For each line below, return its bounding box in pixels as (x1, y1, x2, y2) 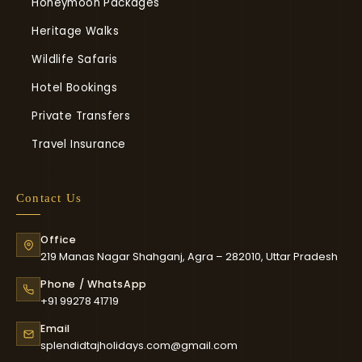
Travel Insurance (32, 137, 126, 152)
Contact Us (16, 191, 82, 204)
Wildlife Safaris (32, 52, 118, 67)
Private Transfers (32, 108, 131, 124)
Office (40, 233, 77, 246)
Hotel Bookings (32, 80, 117, 95)
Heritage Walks (32, 23, 119, 39)
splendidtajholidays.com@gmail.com (40, 339, 238, 352)
